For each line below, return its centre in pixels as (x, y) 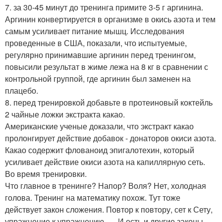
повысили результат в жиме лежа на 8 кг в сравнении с (107, 67)
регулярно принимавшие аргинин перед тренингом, (100, 55)
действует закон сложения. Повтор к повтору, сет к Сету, (109, 209)
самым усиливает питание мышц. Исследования (95, 31)
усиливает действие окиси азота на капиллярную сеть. (105, 162)
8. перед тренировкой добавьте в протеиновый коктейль (109, 102)
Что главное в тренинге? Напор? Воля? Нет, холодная (106, 186)
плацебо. (22, 90)
